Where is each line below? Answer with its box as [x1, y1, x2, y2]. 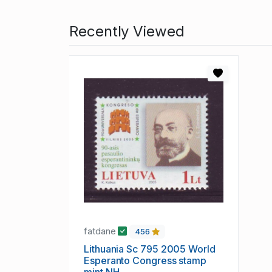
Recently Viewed [69, 22, 185, 41]
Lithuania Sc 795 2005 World [84, 243, 216, 256]
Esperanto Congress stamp [84, 254, 207, 267]
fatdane [84, 225, 118, 237]
